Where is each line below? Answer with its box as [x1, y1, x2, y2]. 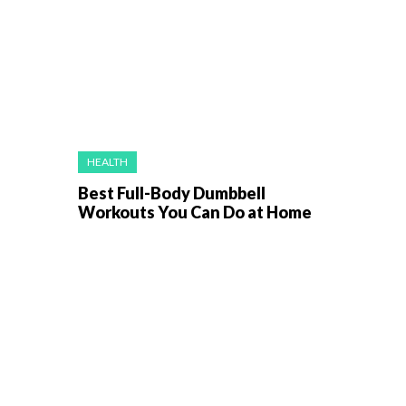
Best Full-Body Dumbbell [78, 182, 266, 203]
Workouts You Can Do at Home [78, 201, 312, 222]
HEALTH [87, 154, 128, 169]
